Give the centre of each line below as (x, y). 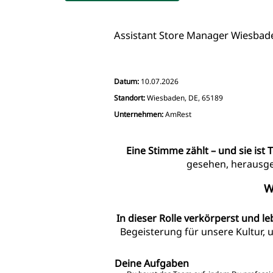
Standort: (129, 97)
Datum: (127, 81)
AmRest (178, 114)
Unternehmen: (140, 114)
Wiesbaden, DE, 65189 (185, 97)
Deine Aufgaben (152, 263)
